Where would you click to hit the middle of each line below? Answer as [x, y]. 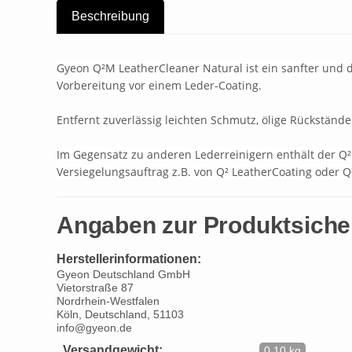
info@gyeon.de [94, 328]
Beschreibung [111, 16]
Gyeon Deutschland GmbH [123, 275]
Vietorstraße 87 [95, 288]
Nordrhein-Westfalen [108, 301]
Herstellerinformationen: [129, 259]
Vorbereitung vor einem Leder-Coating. [159, 85]
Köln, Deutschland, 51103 [120, 315]
